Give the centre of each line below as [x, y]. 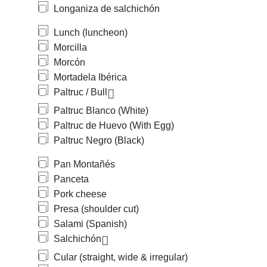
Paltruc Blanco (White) [101, 111]
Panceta [71, 179]
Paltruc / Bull [80, 92]
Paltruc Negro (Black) [99, 140]
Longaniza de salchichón [107, 9]
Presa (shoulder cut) [96, 209]
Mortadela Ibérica [90, 77]
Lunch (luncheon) [91, 32]
